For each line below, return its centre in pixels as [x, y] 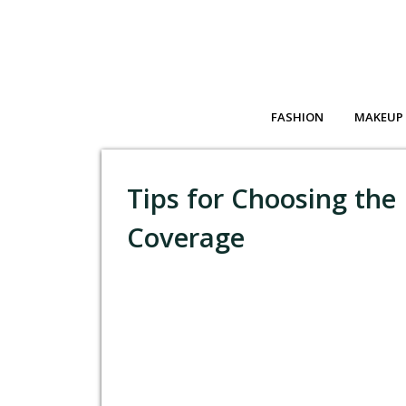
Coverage [186, 237]
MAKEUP [379, 117]
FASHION [297, 117]
